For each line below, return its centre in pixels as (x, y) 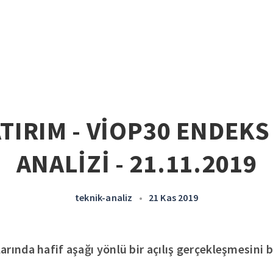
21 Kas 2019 (173, 197)
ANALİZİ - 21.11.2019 (136, 163)
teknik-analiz (104, 197)
